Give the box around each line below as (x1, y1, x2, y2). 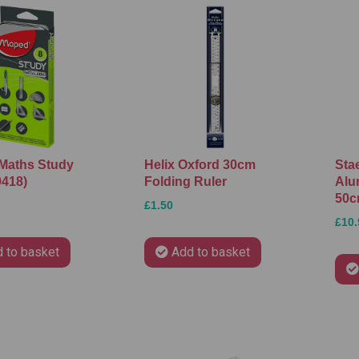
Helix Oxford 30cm (143, 158, 256, 172)
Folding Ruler (143, 175, 227, 189)
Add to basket (171, 244, 250, 260)
